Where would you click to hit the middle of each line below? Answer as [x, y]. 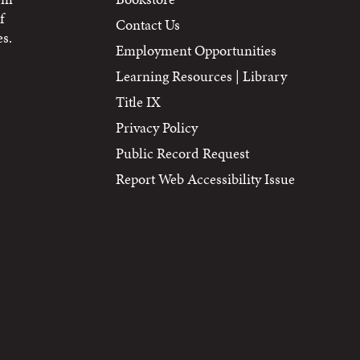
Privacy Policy [157, 127]
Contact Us [148, 25]
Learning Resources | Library [201, 76]
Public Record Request [182, 153]
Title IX [138, 102]
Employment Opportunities [196, 50]
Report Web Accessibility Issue [205, 179]
